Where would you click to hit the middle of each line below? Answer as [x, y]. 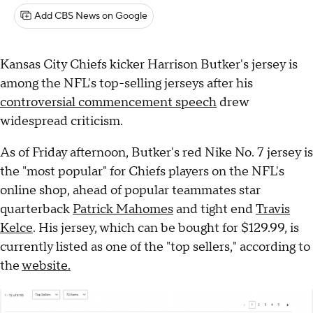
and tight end [214, 210]
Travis [273, 210]
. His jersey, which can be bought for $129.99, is [166, 228]
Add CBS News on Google [91, 16]
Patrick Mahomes [123, 210]
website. [46, 266]
